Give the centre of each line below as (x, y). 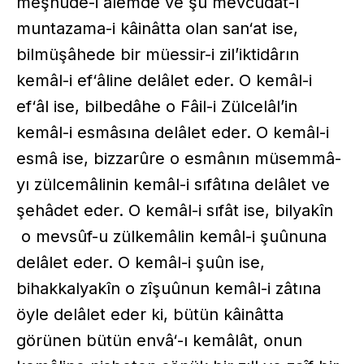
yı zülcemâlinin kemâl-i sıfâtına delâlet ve (173, 184)
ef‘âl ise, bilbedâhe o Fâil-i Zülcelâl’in (157, 106)
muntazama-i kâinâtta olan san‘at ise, (157, 28)
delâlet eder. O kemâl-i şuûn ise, (141, 262)
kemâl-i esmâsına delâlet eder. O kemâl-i (173, 132)
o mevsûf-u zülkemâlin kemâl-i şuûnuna (171, 236)
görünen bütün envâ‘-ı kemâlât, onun (159, 340)
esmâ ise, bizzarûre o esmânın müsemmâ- (179, 158)
